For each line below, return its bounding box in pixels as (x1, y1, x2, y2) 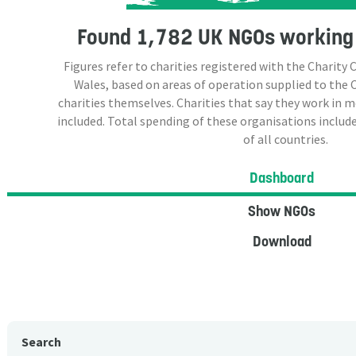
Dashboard (250, 168, 314, 187)
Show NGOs (248, 202, 315, 221)
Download (252, 232, 311, 251)
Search (21, 335, 61, 350)
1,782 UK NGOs (135, 22, 275, 51)
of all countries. (242, 131, 328, 147)
